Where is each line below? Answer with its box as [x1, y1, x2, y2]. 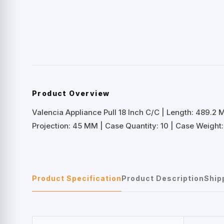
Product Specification [32, 173, 121, 182]
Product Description [121, 173, 204, 182]
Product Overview [32, 88, 110, 97]
